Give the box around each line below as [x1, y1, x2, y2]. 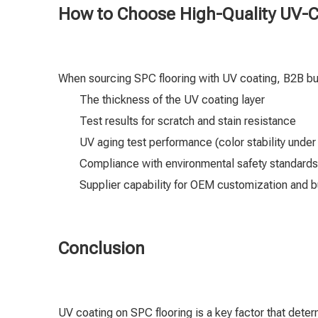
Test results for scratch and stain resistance [79, 114, 296, 128]
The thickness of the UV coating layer [79, 93, 265, 106]
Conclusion [58, 238, 145, 258]
